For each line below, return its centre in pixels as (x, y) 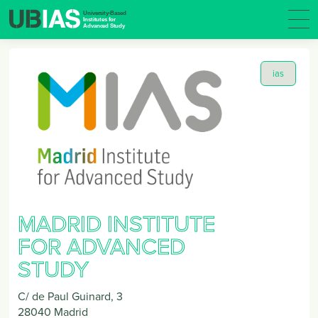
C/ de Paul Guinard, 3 (70, 296)
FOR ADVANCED (102, 245)
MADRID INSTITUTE (116, 222)
